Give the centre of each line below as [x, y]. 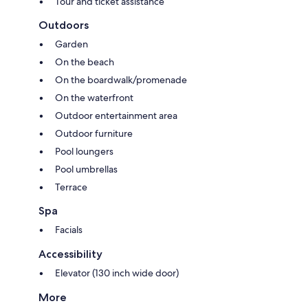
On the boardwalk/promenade [121, 80]
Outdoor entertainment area [116, 116]
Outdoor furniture [94, 134]
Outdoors [64, 25]
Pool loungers [84, 152]
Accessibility [70, 254]
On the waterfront [94, 98]
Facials [69, 230]
